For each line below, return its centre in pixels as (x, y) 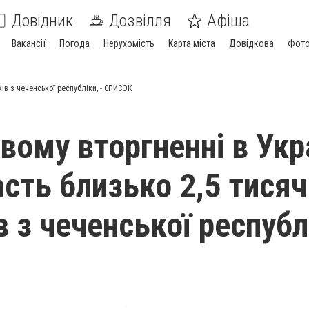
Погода (74, 43)
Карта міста (192, 43)
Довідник (42, 21)
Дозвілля (140, 21)
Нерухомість (129, 43)
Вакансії (29, 43)
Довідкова (251, 43)
